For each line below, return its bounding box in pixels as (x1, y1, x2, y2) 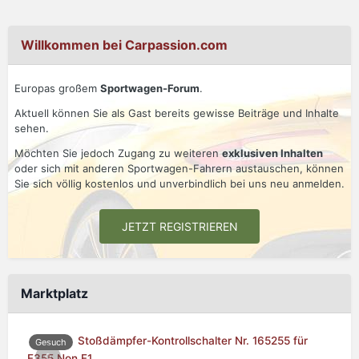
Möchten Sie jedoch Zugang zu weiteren (14, 147, 222, 160)
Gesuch (35, 336, 67, 348)
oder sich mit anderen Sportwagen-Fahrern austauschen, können (14, 162, 344, 175)
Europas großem (14, 82, 100, 95)
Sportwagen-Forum (100, 82, 200, 95)
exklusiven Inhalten (222, 147, 323, 160)
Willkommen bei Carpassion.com (21, 37, 228, 54)
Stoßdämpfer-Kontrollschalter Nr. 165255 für (78, 334, 308, 348)
